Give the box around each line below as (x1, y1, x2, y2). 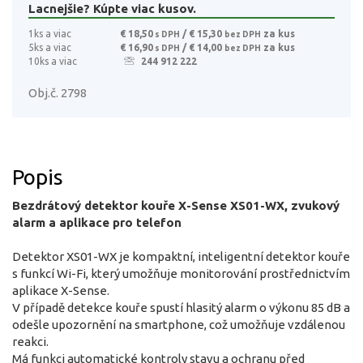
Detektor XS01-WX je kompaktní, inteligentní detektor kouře (12, 249, 350, 263)
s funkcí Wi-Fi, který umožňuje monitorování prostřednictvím (12, 266, 350, 280)
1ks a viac (28, 28, 71, 39)
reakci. (12, 334, 49, 348)
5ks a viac (28, 41, 71, 53)
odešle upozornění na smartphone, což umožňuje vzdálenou (12, 317, 345, 331)
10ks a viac (28, 55, 77, 66)
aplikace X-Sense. (12, 283, 109, 297)
